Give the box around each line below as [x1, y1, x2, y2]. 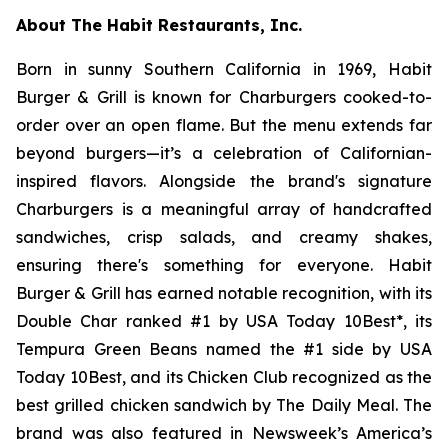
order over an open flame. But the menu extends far [16, 115, 432, 135]
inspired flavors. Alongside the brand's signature [16, 171, 432, 191]
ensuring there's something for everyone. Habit [16, 255, 432, 275]
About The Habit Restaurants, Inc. [16, 15, 302, 35]
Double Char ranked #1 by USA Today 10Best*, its [16, 311, 432, 331]
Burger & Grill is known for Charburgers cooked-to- [16, 87, 432, 107]
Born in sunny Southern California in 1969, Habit [16, 59, 432, 79]
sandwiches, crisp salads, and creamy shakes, [16, 227, 432, 247]
